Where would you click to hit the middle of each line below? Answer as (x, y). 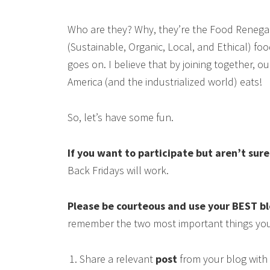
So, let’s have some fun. (121, 118)
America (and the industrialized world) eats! (165, 82)
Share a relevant (118, 259)
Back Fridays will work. (118, 171)
